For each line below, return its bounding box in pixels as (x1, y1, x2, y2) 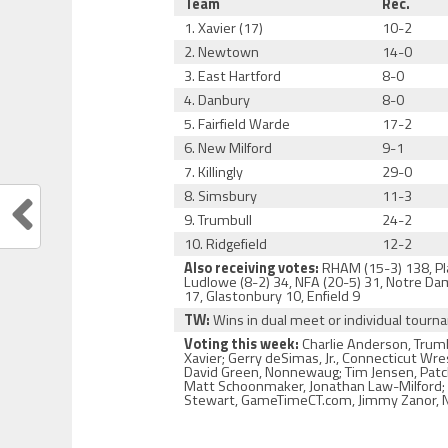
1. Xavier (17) (184, 17, 264, 39)
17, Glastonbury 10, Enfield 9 (184, 285, 361, 307)
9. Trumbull (184, 209, 253, 231)
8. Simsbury (184, 185, 258, 207)
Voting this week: (184, 333, 300, 355)
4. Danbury (184, 89, 251, 111)
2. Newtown (184, 41, 260, 63)
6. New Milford (184, 137, 273, 159)
